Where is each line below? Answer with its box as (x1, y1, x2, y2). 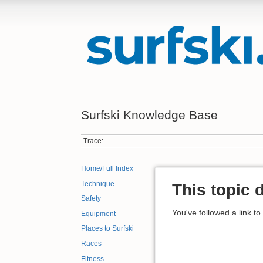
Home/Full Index (81, 164, 133, 173)
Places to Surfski (81, 224, 134, 233)
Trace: (83, 136, 104, 145)
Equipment (81, 209, 116, 218)
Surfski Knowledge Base (81, 107, 218, 122)
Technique (81, 179, 114, 188)
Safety (81, 194, 101, 203)
